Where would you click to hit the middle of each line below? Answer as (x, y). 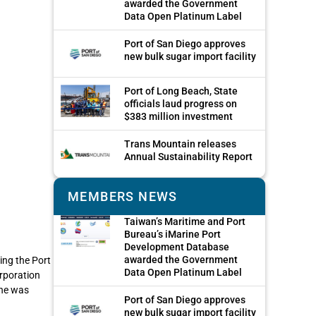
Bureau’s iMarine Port (172, 235)
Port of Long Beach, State (181, 91)
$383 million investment (178, 117)
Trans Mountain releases (180, 144)
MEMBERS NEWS (123, 197)
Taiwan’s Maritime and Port (185, 222)
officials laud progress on (181, 104)
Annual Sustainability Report (188, 157)
